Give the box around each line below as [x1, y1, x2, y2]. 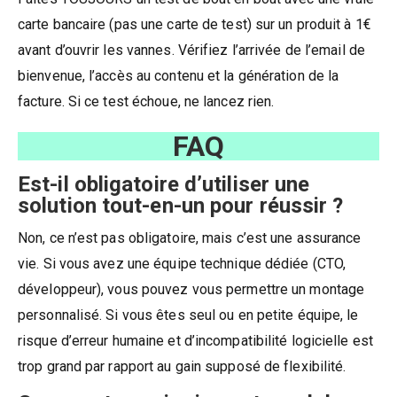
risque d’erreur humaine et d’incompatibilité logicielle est [18, 331, 373, 349]
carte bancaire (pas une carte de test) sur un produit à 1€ [18, 15, 371, 33]
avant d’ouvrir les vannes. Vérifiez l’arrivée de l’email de [18, 41, 365, 58]
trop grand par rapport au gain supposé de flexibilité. [18, 357, 346, 375]
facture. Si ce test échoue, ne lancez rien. [18, 92, 275, 110]
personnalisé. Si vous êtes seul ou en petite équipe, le [18, 306, 359, 323]
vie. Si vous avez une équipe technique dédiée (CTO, [18, 254, 346, 272]
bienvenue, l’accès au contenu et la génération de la [18, 66, 339, 84]
